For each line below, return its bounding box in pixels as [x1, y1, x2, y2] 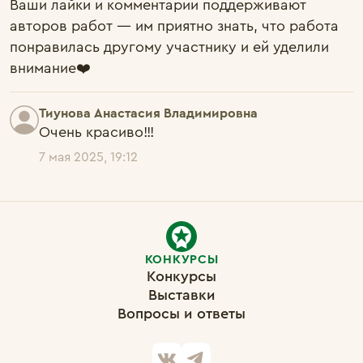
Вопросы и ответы [117, 306, 246, 321]
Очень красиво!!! [39, 124, 154, 139]
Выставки [147, 288, 216, 302]
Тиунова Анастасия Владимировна [39, 106, 258, 120]
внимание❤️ [10, 60, 91, 75]
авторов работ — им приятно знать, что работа [10, 18, 339, 33]
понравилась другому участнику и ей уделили [10, 39, 329, 54]
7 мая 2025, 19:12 [39, 150, 138, 164]
